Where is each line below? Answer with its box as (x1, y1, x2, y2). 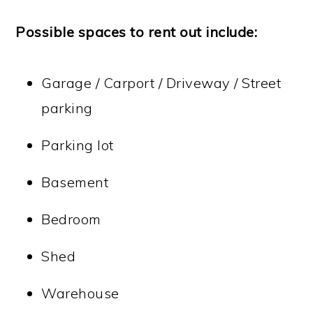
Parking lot (41, 136, 114, 154)
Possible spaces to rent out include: (15, 23, 258, 41)
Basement (41, 173, 109, 191)
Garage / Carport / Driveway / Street (41, 74, 282, 92)
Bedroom (41, 210, 101, 228)
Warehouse (41, 284, 119, 303)
